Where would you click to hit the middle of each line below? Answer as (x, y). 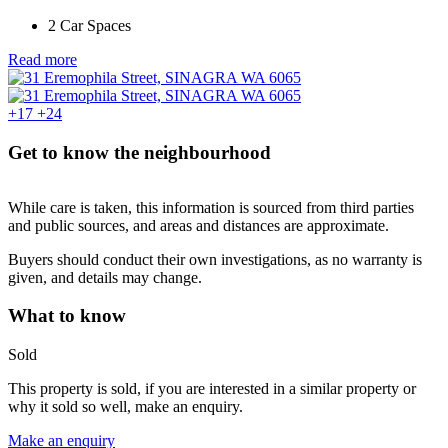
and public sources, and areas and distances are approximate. (198, 225)
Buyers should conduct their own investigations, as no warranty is (215, 259)
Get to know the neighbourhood (139, 153)
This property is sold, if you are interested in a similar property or (212, 389)
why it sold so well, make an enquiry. (125, 407)
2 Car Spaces (89, 26)
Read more (42, 60)
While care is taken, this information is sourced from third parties (211, 207)
